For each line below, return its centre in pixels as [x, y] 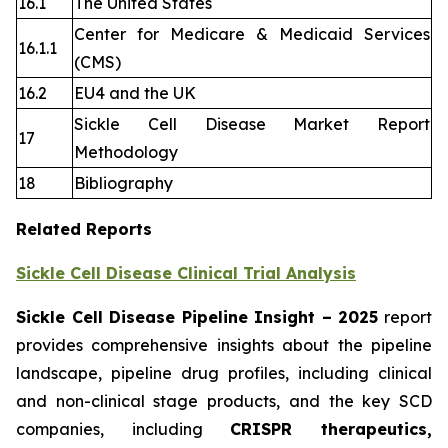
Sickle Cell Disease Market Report [252, 124]
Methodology [126, 152]
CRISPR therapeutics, [331, 429]
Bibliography [123, 183]
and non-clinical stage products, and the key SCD [224, 401]
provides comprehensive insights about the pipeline [224, 345]
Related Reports [84, 229]
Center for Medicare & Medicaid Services [252, 34]
